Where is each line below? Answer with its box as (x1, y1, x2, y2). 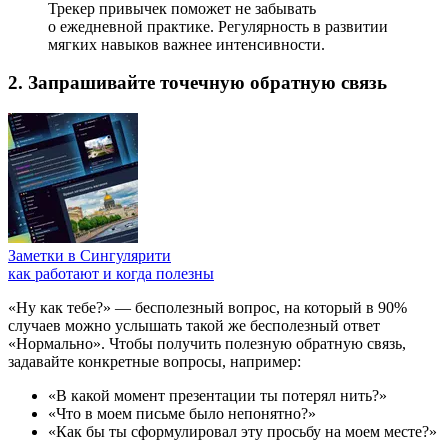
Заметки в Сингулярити (8, 247, 171, 264)
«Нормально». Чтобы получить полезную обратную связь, (8, 335, 406, 352)
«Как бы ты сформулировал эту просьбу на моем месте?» (48, 423, 437, 440)
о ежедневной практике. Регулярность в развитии (48, 17, 388, 35)
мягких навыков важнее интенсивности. (48, 35, 325, 53)
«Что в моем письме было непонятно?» (48, 405, 316, 422)
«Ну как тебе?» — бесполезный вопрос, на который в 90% (8, 299, 407, 316)
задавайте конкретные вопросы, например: (8, 353, 301, 370)
